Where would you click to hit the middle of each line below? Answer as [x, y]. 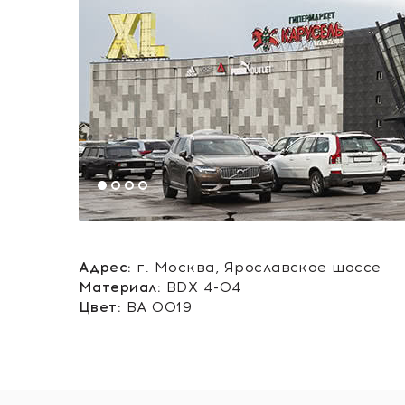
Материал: [120, 287]
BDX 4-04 [202, 287]
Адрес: [105, 267]
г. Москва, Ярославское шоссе [256, 267]
